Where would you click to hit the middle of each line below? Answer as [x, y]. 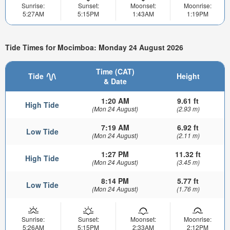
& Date [115, 81]
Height [188, 76]
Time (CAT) [115, 71]
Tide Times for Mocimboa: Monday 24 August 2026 [94, 47]
